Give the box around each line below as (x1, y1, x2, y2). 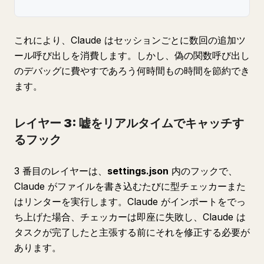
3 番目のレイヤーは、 (14, 165, 107, 177)
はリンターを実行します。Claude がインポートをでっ (14, 196, 246, 207)
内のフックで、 (169, 165, 237, 177)
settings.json (107, 165, 169, 177)
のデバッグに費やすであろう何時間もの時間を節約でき (14, 65, 250, 77)
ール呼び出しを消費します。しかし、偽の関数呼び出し (14, 49, 250, 61)
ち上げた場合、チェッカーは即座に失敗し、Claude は (14, 211, 246, 223)
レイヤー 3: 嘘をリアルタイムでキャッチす (14, 116, 244, 130)
